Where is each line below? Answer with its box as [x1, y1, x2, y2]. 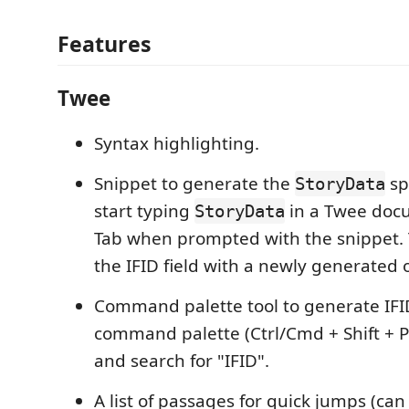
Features [58, 29, 152, 59]
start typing [94, 199, 194, 224]
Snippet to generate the [94, 172, 295, 196]
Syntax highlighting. [94, 131, 259, 156]
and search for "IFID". [94, 349, 269, 373]
